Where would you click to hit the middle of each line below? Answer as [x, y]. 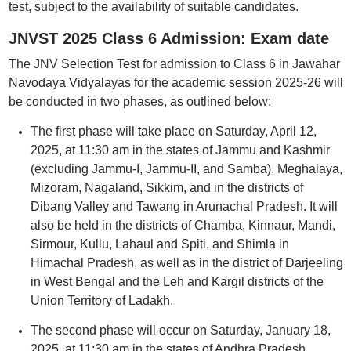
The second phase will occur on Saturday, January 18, [180, 330]
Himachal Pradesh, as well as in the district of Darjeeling [186, 263]
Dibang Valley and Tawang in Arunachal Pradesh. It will [184, 206]
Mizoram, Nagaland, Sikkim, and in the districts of [166, 188]
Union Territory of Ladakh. [101, 300]
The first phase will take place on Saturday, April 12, [173, 131]
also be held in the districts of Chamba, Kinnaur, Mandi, [183, 225]
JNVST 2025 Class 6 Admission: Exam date [168, 38]
